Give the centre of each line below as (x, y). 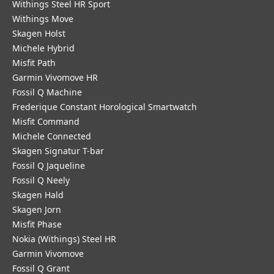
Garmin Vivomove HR (55, 77)
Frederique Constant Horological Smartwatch (105, 107)
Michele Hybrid (43, 48)
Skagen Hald (38, 195)
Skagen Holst (39, 33)
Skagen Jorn (37, 209)
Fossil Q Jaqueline (49, 165)
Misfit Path (34, 63)
